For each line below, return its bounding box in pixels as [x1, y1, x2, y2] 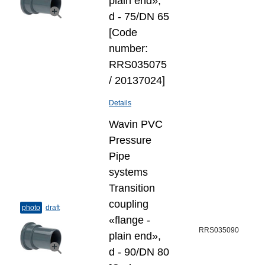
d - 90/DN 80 [109, 246, 169, 258]
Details [109, 99, 131, 107]
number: [109, 43, 148, 54]
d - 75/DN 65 [109, 11, 169, 22]
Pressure [109, 134, 151, 146]
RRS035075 [109, 59, 167, 70]
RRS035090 [199, 226, 239, 234]
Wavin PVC [109, 118, 163, 130]
